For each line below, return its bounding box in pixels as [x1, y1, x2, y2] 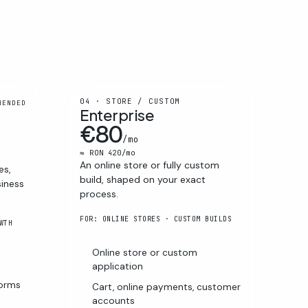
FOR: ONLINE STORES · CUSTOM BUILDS [79, 214, 232, 223]
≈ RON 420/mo [79, 147, 135, 157]
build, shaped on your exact [79, 173, 206, 186]
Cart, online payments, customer [91, 280, 241, 293]
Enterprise [79, 104, 155, 124]
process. [79, 187, 118, 200]
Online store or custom [91, 246, 197, 258]
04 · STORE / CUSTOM [79, 96, 180, 106]
